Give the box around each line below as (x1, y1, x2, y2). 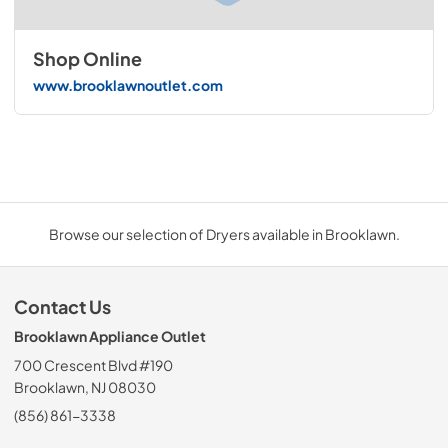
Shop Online (32, 48, 142, 71)
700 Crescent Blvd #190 (14, 356, 173, 375)
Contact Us (14, 296, 111, 319)
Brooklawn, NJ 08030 (14, 378, 156, 397)
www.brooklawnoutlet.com (32, 75, 223, 94)
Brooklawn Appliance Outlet (14, 327, 206, 346)
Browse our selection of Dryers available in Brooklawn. (48, 225, 400, 244)
